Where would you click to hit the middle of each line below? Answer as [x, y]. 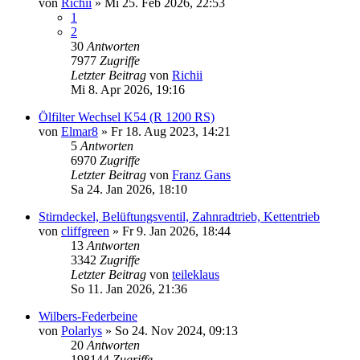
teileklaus [196, 274]
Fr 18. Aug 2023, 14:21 [171, 131]
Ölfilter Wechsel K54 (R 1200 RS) [127, 117]
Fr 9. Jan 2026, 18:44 [176, 231]
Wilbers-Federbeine [88, 316]
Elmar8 [80, 131]
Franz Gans [201, 174]
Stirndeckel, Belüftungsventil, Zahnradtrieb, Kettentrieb [179, 216]
